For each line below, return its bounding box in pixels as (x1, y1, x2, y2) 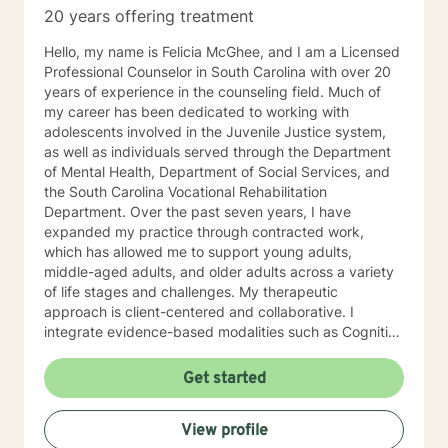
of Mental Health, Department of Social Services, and (44, 163, 390, 180)
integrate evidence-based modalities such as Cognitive (44, 323, 404, 340)
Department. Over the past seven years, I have (44, 203, 351, 220)
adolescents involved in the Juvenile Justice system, (44, 123, 386, 140)
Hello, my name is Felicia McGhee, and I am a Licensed (44, 43, 400, 60)
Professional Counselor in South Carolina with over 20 (44, 63, 391, 80)
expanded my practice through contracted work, (44, 223, 364, 240)
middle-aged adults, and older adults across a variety (44, 263, 394, 280)
